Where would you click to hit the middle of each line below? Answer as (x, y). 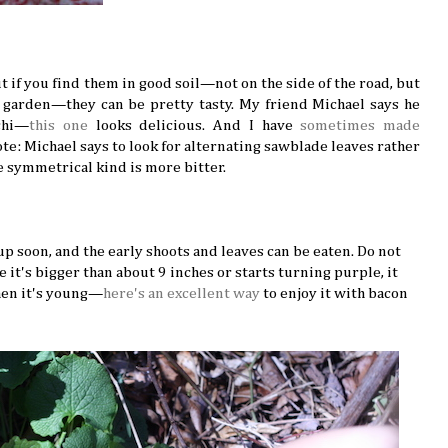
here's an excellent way (181, 294)
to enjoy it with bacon (334, 294)
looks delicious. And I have (194, 126)
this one (58, 126)
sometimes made (360, 126)
